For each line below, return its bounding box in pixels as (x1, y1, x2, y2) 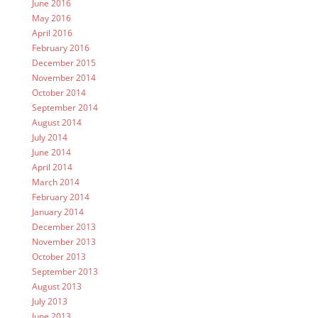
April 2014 (31, 161, 72, 174)
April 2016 (31, 27, 72, 40)
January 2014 (31, 206, 84, 219)
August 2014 (31, 116, 82, 129)
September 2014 (31, 102, 98, 114)
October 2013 (31, 251, 86, 263)
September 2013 (31, 265, 98, 278)
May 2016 (31, 12, 71, 25)
